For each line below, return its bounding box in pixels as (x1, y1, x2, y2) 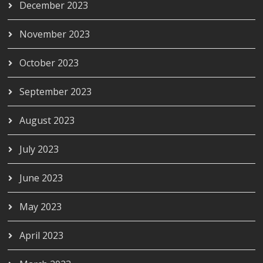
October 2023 (19, 56, 79, 69)
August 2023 (19, 113, 75, 127)
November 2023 (19, 27, 90, 41)
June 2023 (19, 171, 63, 184)
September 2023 (19, 85, 92, 98)
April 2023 (19, 228, 64, 242)
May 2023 (19, 200, 62, 213)
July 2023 (19, 142, 59, 156)
